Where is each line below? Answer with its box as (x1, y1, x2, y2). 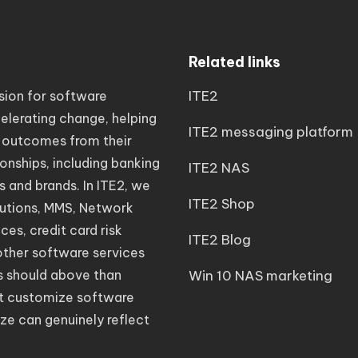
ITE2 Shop (189, 195, 255, 213)
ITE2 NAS (189, 159, 249, 177)
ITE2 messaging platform (189, 123, 353, 141)
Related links (189, 53, 280, 71)
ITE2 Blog (189, 231, 251, 249)
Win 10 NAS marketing (189, 267, 332, 284)
